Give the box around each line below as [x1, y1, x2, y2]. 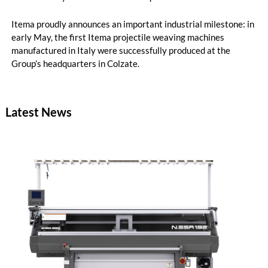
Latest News [5, 105, 72, 120]
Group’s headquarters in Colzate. [11, 58, 139, 69]
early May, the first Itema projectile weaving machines [11, 32, 224, 43]
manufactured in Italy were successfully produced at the [11, 45, 230, 56]
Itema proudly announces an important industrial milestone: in [11, 19, 254, 30]
